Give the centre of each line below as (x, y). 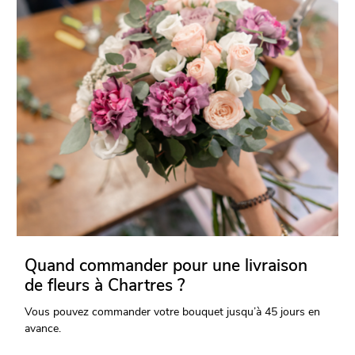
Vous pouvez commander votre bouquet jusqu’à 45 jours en (173, 312)
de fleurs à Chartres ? (105, 286)
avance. (43, 329)
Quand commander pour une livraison (166, 266)
